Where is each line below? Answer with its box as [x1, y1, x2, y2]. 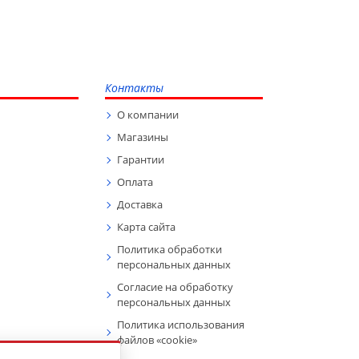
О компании [117, 107, 179, 122]
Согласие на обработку [117, 280, 233, 294]
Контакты [105, 80, 163, 95]
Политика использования [117, 317, 244, 332]
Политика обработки [117, 242, 222, 256]
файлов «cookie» [117, 333, 197, 347]
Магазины [117, 130, 168, 144]
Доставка [117, 197, 163, 212]
